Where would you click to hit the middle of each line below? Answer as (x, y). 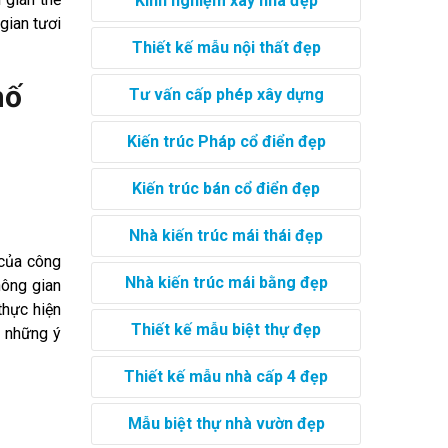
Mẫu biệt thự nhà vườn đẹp (226, 423)
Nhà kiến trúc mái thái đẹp (226, 235)
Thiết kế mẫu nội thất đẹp (226, 47)
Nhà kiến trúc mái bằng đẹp (226, 282)
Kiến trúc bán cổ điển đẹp (226, 188)
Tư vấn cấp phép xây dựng (226, 94)
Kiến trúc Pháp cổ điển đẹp (226, 141)
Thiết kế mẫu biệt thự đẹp (226, 329)
